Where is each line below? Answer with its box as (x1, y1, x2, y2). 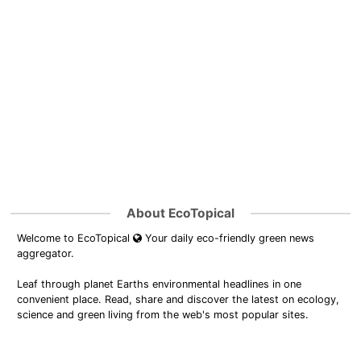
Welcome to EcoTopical (17, 231, 134, 244)
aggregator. (17, 247, 75, 259)
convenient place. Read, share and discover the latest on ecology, (17, 293, 340, 305)
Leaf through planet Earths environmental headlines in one (17, 277, 302, 290)
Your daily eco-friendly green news (142, 231, 315, 244)
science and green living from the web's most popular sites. (17, 308, 309, 321)
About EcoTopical (127, 205, 234, 221)
